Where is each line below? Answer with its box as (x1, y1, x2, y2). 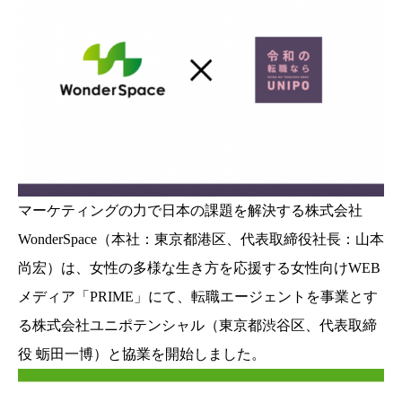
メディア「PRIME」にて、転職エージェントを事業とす (18, 289, 378, 305)
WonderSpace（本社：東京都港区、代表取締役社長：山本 (18, 232, 384, 248)
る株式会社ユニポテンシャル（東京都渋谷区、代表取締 (18, 318, 377, 334)
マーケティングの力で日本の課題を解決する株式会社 (18, 203, 363, 219)
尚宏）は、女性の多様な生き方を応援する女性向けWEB (18, 260, 380, 276)
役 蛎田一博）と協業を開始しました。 (18, 346, 266, 363)
